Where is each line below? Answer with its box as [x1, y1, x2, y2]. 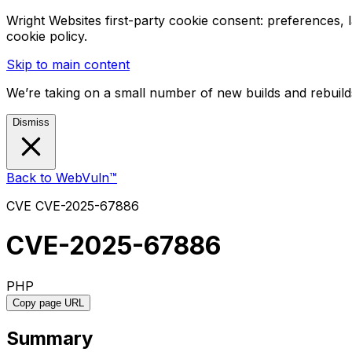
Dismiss [13, 116, 49, 128]
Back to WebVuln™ [6, 170, 117, 185]
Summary [6, 326, 93, 350]
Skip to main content [6, 57, 130, 72]
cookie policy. [6, 28, 87, 44]
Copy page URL [13, 296, 84, 309]
